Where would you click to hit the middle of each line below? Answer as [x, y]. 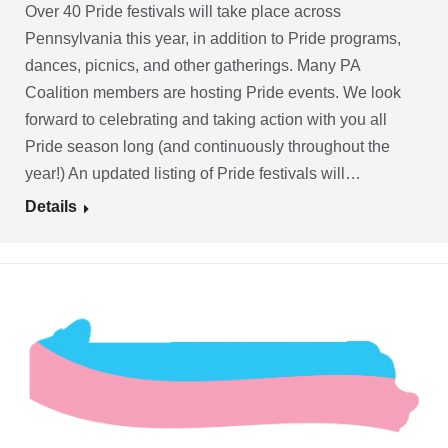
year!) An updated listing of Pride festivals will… [193, 173]
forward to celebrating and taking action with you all [206, 119]
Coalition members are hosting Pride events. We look [213, 92]
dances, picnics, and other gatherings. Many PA [192, 65]
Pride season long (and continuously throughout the [207, 146]
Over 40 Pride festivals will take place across [183, 11]
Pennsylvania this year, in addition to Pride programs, [213, 38]
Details [51, 206]
